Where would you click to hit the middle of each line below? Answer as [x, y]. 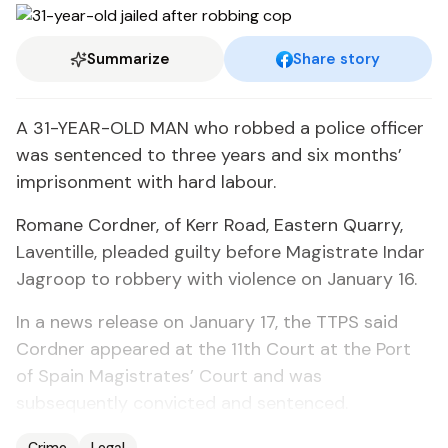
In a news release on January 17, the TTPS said [207, 322]
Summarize [128, 59]
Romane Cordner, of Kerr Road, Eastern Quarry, [209, 225]
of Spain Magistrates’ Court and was [169, 376]
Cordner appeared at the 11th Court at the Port [213, 349]
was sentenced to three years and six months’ [209, 155]
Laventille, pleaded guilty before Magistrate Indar [220, 252]
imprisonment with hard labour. [146, 182]
